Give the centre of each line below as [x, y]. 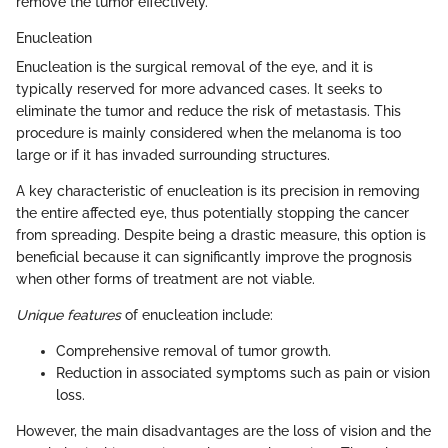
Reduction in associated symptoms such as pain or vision [243, 373]
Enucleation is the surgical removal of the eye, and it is [194, 67]
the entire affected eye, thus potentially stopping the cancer [212, 213]
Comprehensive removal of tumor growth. [193, 351]
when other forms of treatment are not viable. [165, 279]
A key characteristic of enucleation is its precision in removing [218, 191]
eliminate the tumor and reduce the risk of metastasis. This [208, 111]
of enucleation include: [197, 315]
